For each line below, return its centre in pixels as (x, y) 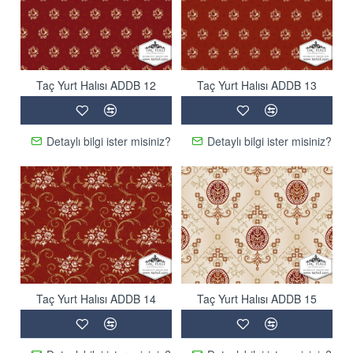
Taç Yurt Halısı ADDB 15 (256, 299)
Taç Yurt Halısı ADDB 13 (256, 85)
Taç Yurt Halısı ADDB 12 (96, 85)
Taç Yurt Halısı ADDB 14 (96, 299)
